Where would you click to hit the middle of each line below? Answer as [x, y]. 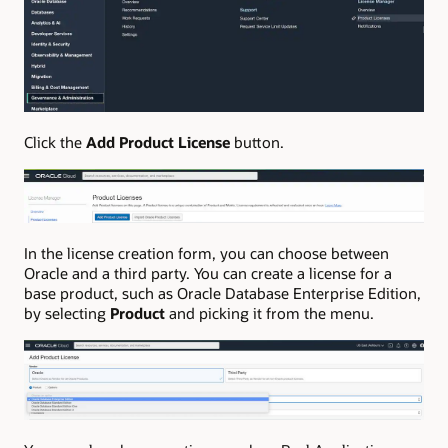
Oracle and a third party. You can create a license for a [208, 273]
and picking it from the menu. [269, 313]
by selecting [67, 313]
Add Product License [158, 142]
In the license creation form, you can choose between [206, 253]
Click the [55, 142]
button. [257, 142]
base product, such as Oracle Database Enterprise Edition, [222, 293]
